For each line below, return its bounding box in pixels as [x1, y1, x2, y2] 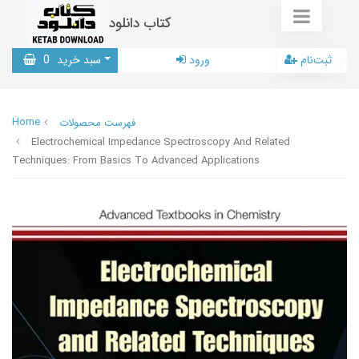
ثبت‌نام [301, 51, 332, 69]
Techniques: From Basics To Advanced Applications [12, 152, 260, 169]
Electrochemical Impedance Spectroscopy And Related [31, 134, 290, 151]
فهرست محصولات [59, 115, 135, 131]
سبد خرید [54, 51, 101, 69]
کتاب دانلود [109, 13, 171, 34]
